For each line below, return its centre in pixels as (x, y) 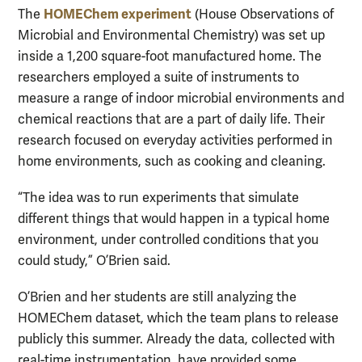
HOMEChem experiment (118, 14)
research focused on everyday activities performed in (175, 140)
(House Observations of (263, 14)
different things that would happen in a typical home (174, 219)
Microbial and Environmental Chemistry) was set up (171, 35)
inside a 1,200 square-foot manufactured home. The (170, 56)
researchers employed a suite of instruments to (158, 77)
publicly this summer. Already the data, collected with (177, 340)
